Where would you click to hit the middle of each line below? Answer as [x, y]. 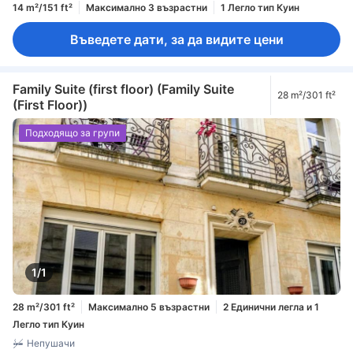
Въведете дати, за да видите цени [176, 40]
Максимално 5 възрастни [149, 307]
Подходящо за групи [72, 132]
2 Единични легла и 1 [271, 307]
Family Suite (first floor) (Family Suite [123, 89]
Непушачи [51, 344]
